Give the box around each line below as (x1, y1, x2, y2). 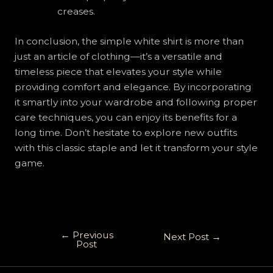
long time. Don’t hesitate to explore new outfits (14, 126, 237, 138)
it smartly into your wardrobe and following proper (14, 96, 257, 108)
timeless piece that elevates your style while (14, 65, 222, 77)
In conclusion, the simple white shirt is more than (14, 35, 244, 47)
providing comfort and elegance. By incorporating (14, 80, 252, 93)
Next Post (163, 230, 211, 243)
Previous (69, 229, 113, 241)
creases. (57, 5, 95, 18)
